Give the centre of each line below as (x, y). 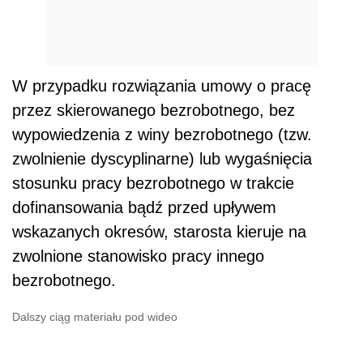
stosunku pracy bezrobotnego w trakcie (153, 183)
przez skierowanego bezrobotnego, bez (154, 110)
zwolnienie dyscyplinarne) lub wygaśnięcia (162, 158)
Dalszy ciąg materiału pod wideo (95, 316)
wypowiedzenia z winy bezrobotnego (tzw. (162, 134)
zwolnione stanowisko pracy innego (138, 256)
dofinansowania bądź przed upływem (144, 207)
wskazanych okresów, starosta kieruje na (159, 231)
